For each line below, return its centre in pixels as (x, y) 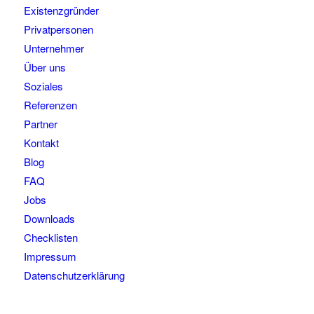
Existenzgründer (61, 11)
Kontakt (41, 143)
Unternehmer (54, 48)
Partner (40, 124)
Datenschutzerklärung (74, 275)
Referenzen (50, 105)
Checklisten (50, 238)
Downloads (49, 219)
